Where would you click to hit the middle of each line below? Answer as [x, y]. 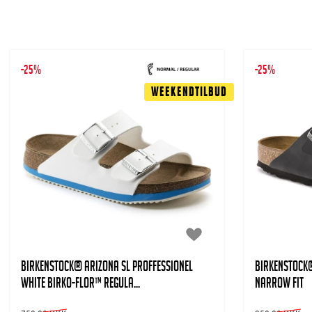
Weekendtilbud [189, 94]
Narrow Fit [279, 285]
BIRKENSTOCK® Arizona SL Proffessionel [107, 268]
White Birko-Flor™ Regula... [80, 285]
